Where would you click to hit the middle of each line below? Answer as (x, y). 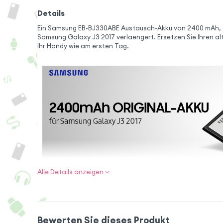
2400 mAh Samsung (123, 203)
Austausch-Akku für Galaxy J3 (123, 215)
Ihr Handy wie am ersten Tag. (83, 46)
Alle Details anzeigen (70, 172)
